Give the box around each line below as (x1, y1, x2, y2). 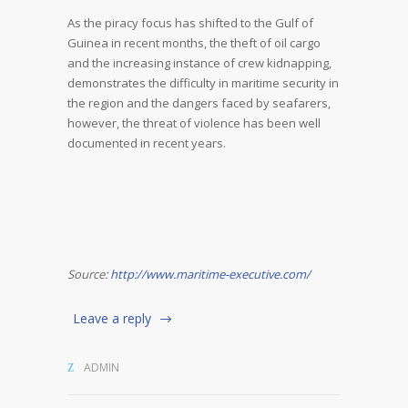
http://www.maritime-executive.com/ (110, 266, 311, 282)
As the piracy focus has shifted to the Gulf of (67, 15, 313, 31)
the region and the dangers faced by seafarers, (67, 95, 331, 111)
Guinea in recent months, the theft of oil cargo (67, 35, 321, 51)
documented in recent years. (67, 135, 226, 151)
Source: (67, 266, 110, 282)
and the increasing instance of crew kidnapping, (67, 55, 331, 71)
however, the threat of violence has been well (67, 115, 321, 131)
